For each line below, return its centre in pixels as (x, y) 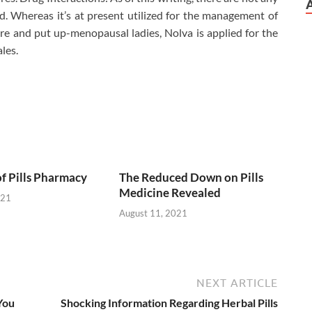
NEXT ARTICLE (237, 282)
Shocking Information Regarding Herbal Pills (169, 302)
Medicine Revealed (170, 193)
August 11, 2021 (154, 213)
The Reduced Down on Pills (192, 178)
